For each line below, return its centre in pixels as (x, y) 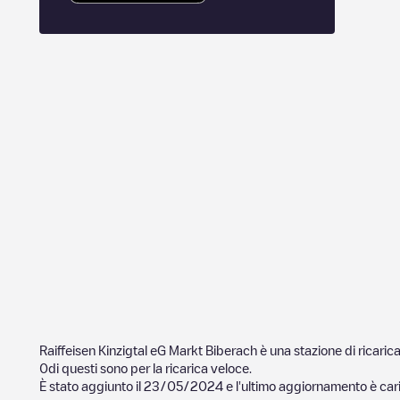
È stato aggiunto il (92, 386)
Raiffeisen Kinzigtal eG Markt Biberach (148, 350)
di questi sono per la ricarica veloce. (150, 368)
